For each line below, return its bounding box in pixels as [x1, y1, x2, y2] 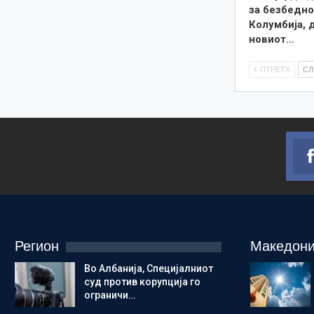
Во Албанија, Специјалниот [83, 263, 213, 275]
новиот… [249, 32, 295, 46]
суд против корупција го [83, 276, 200, 288]
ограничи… [83, 289, 135, 301]
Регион [14, 238, 59, 254]
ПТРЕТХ [258, 64, 291, 74]
